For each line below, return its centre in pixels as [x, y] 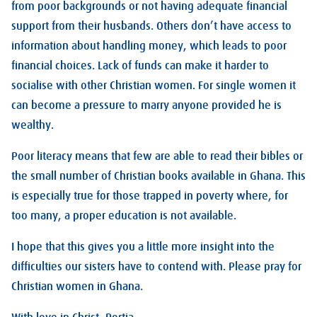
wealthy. [33, 125]
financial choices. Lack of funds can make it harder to [140, 65]
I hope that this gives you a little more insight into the [143, 247]
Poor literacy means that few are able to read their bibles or [157, 156]
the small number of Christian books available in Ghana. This [158, 176]
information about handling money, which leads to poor [149, 46]
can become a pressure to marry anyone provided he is [146, 105]
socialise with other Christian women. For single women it [154, 85]
